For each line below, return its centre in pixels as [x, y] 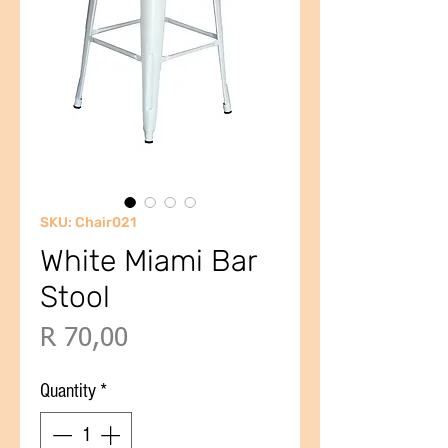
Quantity [68, 391]
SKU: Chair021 [88, 222]
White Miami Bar [148, 261]
